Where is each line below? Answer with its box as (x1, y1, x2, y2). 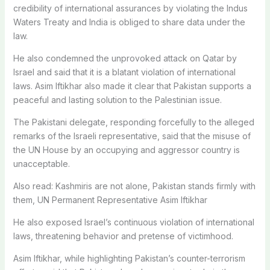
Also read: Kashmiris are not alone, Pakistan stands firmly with (13, 181, 256, 192)
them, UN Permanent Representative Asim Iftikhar (13, 195, 207, 206)
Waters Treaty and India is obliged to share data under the (13, 17, 245, 28)
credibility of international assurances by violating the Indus (13, 3, 248, 14)
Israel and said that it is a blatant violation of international (13, 67, 236, 78)
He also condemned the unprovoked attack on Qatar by (13, 53, 237, 64)
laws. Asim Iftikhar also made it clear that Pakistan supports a (13, 81, 251, 92)
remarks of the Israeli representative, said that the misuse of (13, 131, 251, 142)
